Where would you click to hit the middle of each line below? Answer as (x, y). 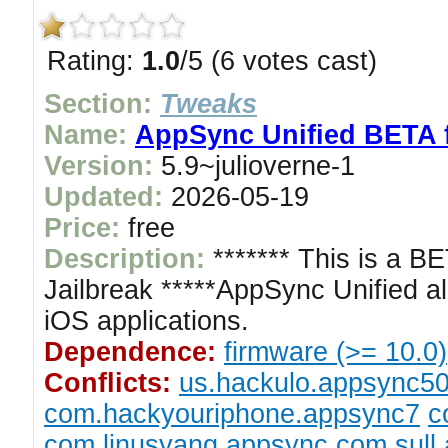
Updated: (103, 197)
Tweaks (208, 104)
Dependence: (130, 352)
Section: (98, 104)
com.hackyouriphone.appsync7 (232, 414)
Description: (124, 259)
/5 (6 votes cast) (278, 61)
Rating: (94, 61)
